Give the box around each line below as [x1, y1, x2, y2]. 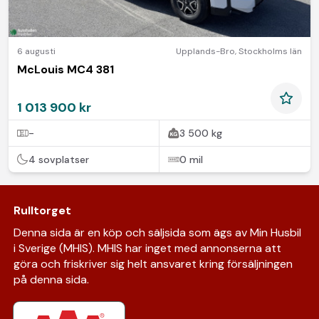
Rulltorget [13, 202, 71, 218]
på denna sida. [13, 271, 89, 287]
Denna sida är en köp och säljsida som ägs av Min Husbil [13, 224, 301, 240]
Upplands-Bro [176, 45, 235, 57]
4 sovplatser [28, 152, 89, 166]
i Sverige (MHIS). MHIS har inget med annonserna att [13, 240, 281, 256]
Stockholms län [239, 45, 302, 57]
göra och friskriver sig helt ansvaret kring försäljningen [13, 256, 293, 271]
